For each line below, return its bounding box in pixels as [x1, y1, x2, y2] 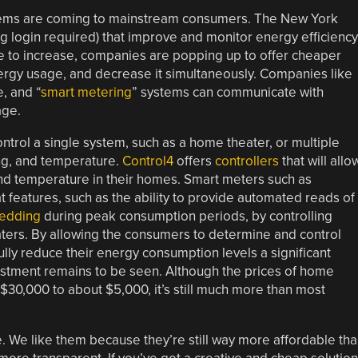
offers [173, 152, 215, 169]
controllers [214, 152, 279, 169]
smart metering [40, 83, 132, 101]
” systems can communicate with [131, 83, 324, 101]
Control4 [121, 152, 173, 169]
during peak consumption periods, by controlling [40, 207, 332, 225]
